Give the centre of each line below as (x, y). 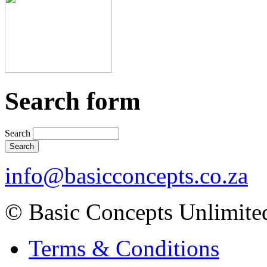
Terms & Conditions (124, 249)
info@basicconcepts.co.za (126, 176)
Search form (73, 101)
